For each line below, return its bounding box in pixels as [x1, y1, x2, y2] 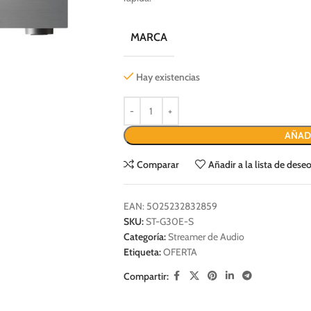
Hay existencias [136, 71, 201, 83]
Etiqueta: [123, 246, 161, 258]
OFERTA [162, 246, 197, 258]
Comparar [137, 158, 180, 171]
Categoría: [123, 230, 166, 243]
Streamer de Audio [167, 230, 244, 243]
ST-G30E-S [145, 215, 194, 228]
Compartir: [123, 269, 169, 283]
